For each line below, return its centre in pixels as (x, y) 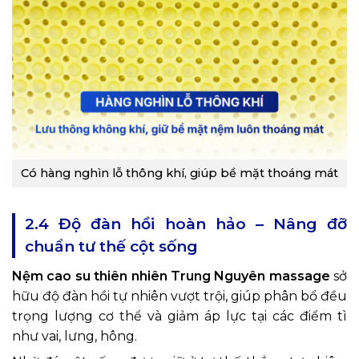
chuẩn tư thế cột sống (111, 246)
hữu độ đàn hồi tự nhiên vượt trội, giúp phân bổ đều (179, 296)
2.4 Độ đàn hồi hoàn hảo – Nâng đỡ (186, 224)
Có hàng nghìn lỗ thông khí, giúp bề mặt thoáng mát (179, 173)
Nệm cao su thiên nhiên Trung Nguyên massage (173, 276)
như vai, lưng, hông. (75, 336)
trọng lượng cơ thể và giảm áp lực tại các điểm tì (179, 316)
